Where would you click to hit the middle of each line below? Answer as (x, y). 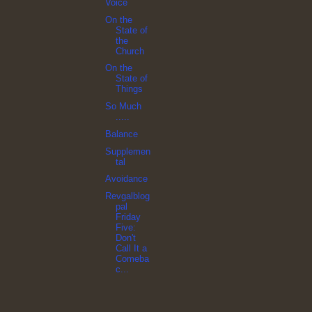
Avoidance (127, 179)
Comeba (133, 259)
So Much (124, 107)
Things (130, 89)
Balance (122, 134)
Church (130, 51)
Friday (128, 217)
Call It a (132, 249)
